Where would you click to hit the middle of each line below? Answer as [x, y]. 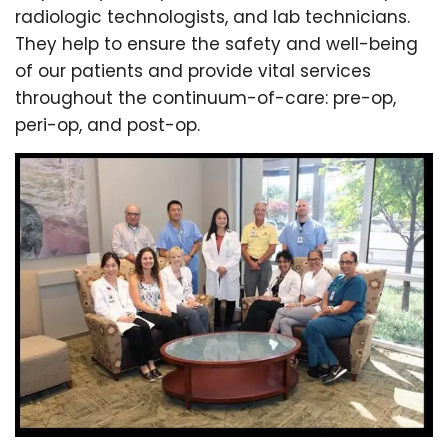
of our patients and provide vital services [193, 71]
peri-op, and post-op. [107, 125]
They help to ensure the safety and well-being [216, 44]
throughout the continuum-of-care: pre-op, [205, 98]
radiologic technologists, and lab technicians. [212, 17]
